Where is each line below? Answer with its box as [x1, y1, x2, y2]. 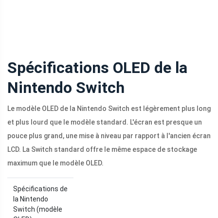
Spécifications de [13, 185, 68, 193]
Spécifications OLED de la [7, 58, 187, 77]
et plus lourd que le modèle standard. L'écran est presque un [7, 118, 202, 127]
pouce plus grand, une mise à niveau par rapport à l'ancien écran [7, 132, 211, 140]
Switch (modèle [13, 205, 62, 214]
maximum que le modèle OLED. [7, 159, 104, 167]
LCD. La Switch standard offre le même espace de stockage [7, 145, 197, 154]
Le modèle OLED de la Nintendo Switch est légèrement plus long [7, 105, 211, 113]
